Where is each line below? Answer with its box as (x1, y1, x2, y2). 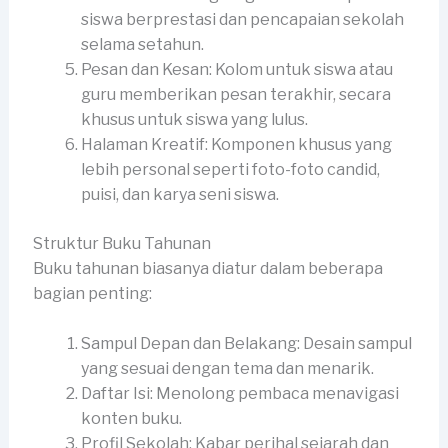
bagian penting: (32, 283, 152, 303)
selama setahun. (80, 34, 204, 54)
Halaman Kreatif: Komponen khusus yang (80, 134, 392, 154)
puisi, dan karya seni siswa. (80, 184, 279, 204)
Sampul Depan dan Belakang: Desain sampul (80, 334, 412, 354)
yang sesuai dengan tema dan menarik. (80, 359, 374, 379)
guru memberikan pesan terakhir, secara (80, 84, 391, 104)
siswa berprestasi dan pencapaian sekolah (80, 9, 404, 29)
